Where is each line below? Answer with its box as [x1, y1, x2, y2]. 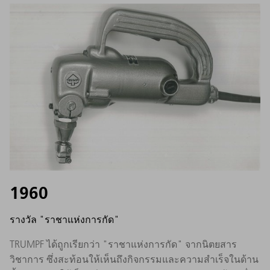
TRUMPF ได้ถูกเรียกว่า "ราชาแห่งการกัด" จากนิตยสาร [10, 238, 237, 251]
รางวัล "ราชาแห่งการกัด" [10, 213, 119, 226]
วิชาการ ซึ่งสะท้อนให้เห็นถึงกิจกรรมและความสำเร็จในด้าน [10, 253, 259, 266]
